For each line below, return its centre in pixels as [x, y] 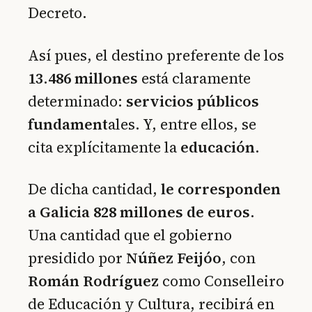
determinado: [77, 101]
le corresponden [219, 189]
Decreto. [57, 13]
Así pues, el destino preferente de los [156, 55]
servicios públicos [193, 101]
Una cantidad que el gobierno [130, 235]
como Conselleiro [221, 281]
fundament [68, 124]
